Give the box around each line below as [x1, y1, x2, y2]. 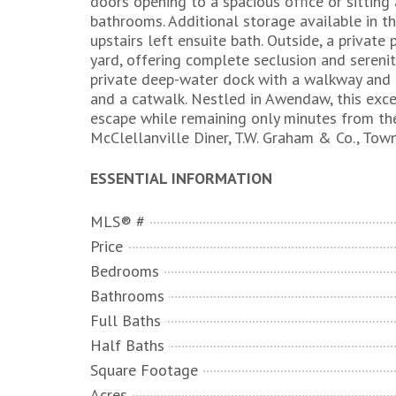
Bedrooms [90, 261, 159, 281]
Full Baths [90, 310, 161, 331]
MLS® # [90, 211, 145, 232]
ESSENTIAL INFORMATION [90, 168, 272, 188]
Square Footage [90, 360, 198, 380]
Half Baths [90, 335, 164, 355]
